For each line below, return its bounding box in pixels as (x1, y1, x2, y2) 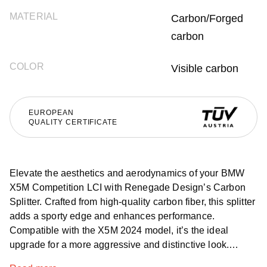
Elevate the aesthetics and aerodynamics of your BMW (10, 168, 245, 178)
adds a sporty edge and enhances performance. (10, 211, 215, 221)
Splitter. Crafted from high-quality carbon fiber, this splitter (10, 197, 256, 207)
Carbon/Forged (171, 13, 243, 24)
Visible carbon (171, 63, 238, 74)
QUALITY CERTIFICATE (29, 117, 118, 126)
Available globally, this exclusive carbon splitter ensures (10, 254, 251, 264)
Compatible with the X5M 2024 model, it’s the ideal (10, 225, 228, 235)
